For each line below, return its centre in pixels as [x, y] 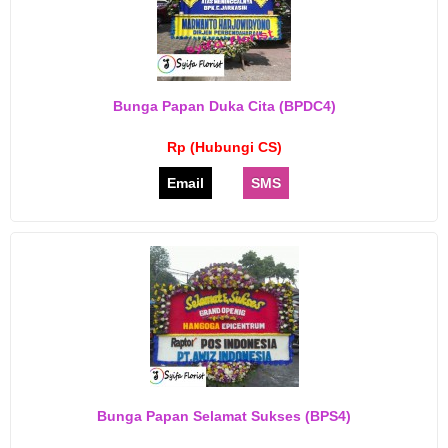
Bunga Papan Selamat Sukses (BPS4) [224, 416]
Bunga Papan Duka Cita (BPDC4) [224, 106]
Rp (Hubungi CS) [224, 147]
